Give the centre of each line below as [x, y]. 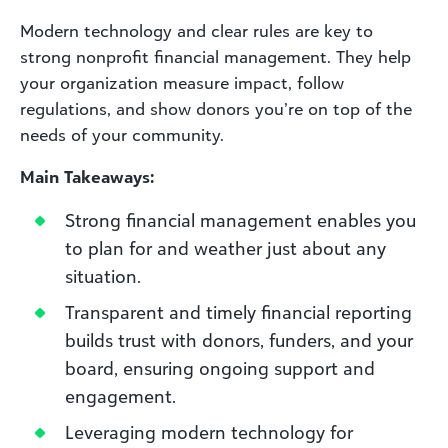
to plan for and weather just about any [225, 247]
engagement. [120, 395]
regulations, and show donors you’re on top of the [216, 108]
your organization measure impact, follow [182, 82]
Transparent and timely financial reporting [238, 311]
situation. [103, 275]
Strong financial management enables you [240, 219]
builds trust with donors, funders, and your [239, 339]
